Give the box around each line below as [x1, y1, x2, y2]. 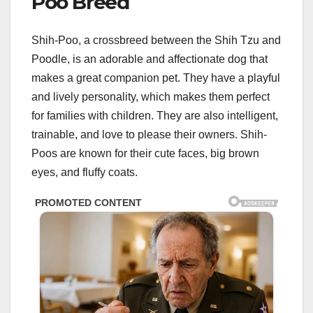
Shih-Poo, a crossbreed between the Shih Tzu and [31, 34, 281, 46]
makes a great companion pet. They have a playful [31, 71, 280, 84]
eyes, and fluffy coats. [31, 166, 138, 178]
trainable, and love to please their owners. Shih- [31, 128, 267, 140]
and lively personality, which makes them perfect [31, 90, 270, 103]
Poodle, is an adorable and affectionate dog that [31, 52, 268, 65]
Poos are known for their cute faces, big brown [31, 147, 259, 159]
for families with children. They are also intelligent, [31, 109, 278, 122]
